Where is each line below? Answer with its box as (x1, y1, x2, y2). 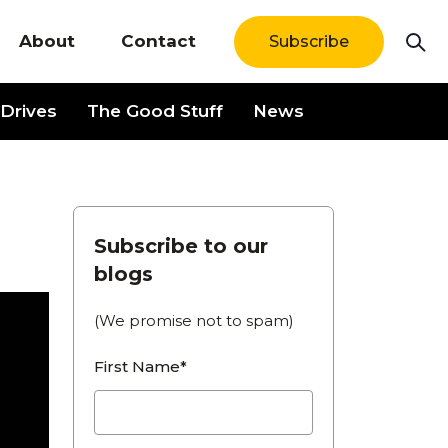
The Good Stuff (87, 101, 223, 122)
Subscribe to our (94, 234, 268, 259)
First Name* (94, 357, 187, 377)
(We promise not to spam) (94, 311, 294, 331)
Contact (121, 31, 196, 52)
